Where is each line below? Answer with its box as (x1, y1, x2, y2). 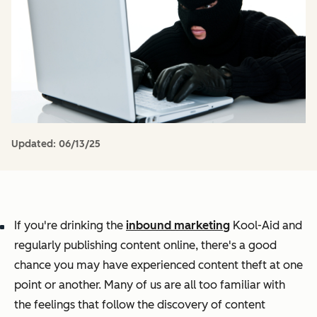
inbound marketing (126, 219, 230, 233)
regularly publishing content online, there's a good (14, 238, 277, 253)
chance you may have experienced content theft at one (14, 258, 303, 272)
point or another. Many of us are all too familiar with (14, 278, 285, 292)
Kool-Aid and (230, 219, 302, 233)
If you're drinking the (14, 219, 126, 233)
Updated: (11, 138, 59, 151)
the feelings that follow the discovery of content (14, 298, 265, 312)
